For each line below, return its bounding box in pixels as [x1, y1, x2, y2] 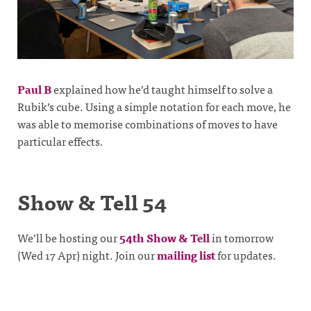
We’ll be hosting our [17, 228, 119, 247]
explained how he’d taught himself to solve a [51, 80, 273, 99]
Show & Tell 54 [17, 185, 167, 219]
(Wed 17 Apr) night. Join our [17, 246, 157, 264]
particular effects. [17, 132, 103, 151]
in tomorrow [210, 228, 274, 247]
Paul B [17, 80, 51, 99]
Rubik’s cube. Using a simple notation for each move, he [17, 97, 291, 116]
